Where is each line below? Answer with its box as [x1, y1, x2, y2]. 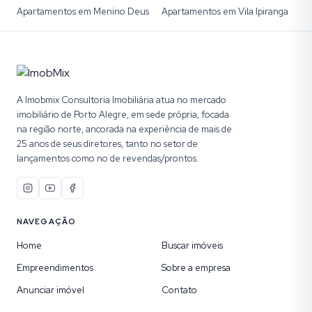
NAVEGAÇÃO [17, 217, 76, 226]
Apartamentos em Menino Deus [17, 6, 149, 17]
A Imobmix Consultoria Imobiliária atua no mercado [17, 94, 226, 106]
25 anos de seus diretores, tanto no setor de [17, 138, 198, 150]
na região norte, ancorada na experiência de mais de [17, 123, 232, 135]
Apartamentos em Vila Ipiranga [162, 6, 288, 17]
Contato [162, 284, 197, 296]
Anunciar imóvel [17, 284, 84, 296]
